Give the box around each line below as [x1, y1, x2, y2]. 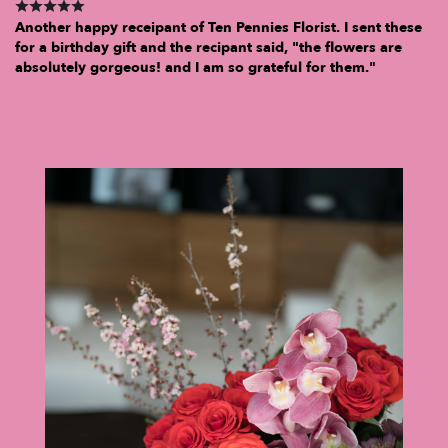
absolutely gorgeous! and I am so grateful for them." [15, 57, 376, 77]
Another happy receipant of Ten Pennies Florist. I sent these [15, 17, 422, 37]
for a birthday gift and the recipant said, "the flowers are [15, 37, 402, 57]
